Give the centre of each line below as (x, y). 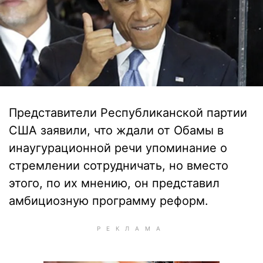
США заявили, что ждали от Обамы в (116, 130)
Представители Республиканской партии (128, 113)
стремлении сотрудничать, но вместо (119, 166)
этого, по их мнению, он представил (114, 183)
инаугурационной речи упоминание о (118, 148)
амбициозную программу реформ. (109, 201)
